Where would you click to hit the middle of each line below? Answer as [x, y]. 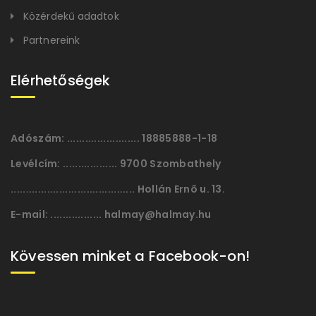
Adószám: [38, 138]
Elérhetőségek [61, 80]
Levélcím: [36, 164]
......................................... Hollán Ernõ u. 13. [118, 189]
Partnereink [52, 40]
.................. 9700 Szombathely [141, 164]
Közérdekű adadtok [71, 16]
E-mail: [30, 214]
